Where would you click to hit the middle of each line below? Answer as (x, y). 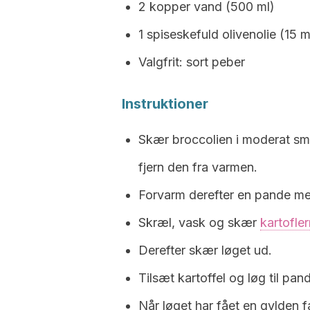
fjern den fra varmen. (198, 167)
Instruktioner (165, 104)
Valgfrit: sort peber (192, 62)
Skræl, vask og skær (199, 222)
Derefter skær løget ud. (205, 250)
